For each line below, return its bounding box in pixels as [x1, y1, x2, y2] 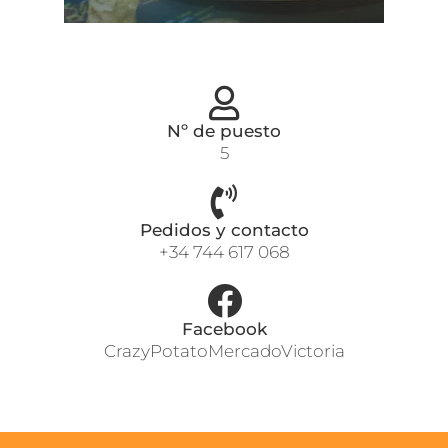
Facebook [181, 319, 267, 340]
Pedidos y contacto [139, 220, 309, 241]
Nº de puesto [167, 121, 281, 142]
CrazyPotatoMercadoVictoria [103, 341, 345, 362]
